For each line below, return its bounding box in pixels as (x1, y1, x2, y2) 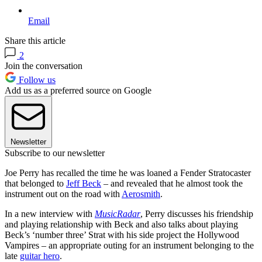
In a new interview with (5, 208, 95, 219)
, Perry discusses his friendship (140, 208, 253, 219)
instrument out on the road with (5, 188, 122, 199)
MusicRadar (95, 208, 140, 219)
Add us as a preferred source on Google (5, 85, 151, 95)
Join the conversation (5, 60, 82, 71)
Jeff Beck (66, 178, 101, 188)
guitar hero (20, 250, 60, 261)
